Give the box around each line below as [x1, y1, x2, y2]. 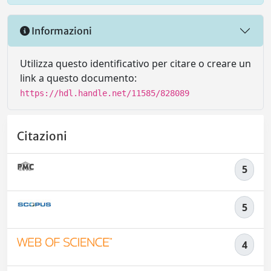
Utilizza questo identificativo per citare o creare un [20, 57, 251, 71]
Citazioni [17, 128, 67, 143]
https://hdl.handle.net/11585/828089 [20, 88, 189, 99]
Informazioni [30, 24, 92, 37]
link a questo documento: [20, 71, 137, 85]
